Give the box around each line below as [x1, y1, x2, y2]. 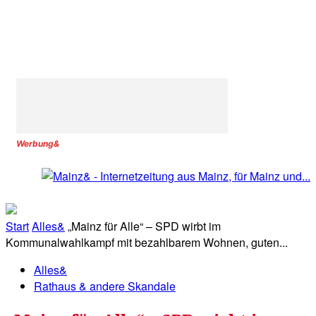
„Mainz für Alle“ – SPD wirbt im [68, 218, 221, 235]
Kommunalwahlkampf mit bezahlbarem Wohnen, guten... [6, 234, 288, 251]
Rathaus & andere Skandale [34, 278, 176, 295]
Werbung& [16, 138, 59, 149]
